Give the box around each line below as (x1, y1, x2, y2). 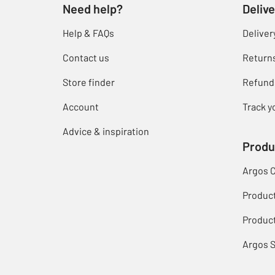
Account (63, 101, 99, 113)
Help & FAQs (63, 27, 114, 39)
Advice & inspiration (63, 125, 149, 137)
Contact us (63, 52, 109, 64)
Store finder (63, 76, 115, 88)
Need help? (63, 1, 123, 17)
